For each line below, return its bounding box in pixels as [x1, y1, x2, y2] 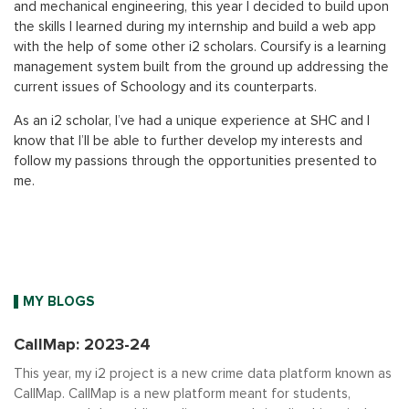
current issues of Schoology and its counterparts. [14, 80, 317, 94]
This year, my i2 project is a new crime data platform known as [14, 367, 392, 381]
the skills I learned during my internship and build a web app [14, 20, 376, 34]
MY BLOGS [23, 295, 94, 309]
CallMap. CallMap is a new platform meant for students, [14, 387, 351, 401]
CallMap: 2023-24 [14, 337, 151, 353]
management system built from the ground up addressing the [14, 60, 389, 74]
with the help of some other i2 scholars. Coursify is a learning [14, 40, 386, 54]
